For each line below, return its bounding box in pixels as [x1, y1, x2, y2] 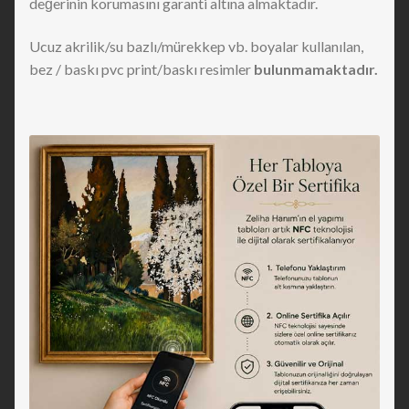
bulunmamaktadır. [254, 60, 378, 79]
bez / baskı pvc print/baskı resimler [29, 60, 254, 79]
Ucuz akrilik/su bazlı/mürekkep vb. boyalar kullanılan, [29, 37, 363, 56]
